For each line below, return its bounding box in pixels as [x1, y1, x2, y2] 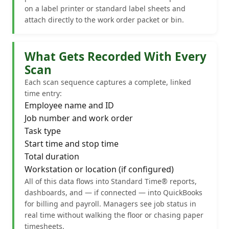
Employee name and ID [25, 99, 114, 111]
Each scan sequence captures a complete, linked [25, 77, 191, 87]
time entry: [25, 88, 62, 98]
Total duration [25, 150, 79, 162]
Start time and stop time [25, 138, 119, 149]
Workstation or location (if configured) [25, 163, 174, 175]
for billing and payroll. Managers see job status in [25, 198, 196, 209]
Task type [25, 125, 61, 136]
